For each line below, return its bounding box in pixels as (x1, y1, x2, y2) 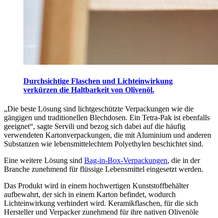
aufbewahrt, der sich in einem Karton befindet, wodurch (4, 190, 176, 199)
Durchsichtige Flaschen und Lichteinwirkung (23, 77, 173, 86)
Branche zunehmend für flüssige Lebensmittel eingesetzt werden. (4, 165, 203, 174)
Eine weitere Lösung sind (4, 156, 84, 165)
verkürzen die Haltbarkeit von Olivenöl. (23, 86, 154, 94)
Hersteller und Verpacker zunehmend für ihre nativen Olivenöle (4, 208, 199, 217)
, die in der (167, 156, 200, 165)
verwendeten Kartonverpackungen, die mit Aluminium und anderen (4, 131, 211, 140)
